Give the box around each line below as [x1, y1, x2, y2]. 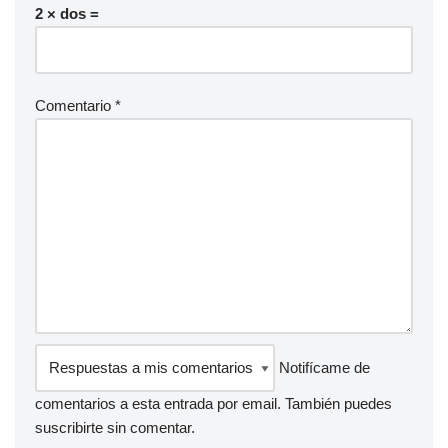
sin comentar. [103, 419, 195, 436]
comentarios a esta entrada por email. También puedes [35, 395, 392, 412]
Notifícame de [275, 359, 370, 376]
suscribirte [35, 419, 103, 436]
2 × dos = [35, 5, 99, 22]
